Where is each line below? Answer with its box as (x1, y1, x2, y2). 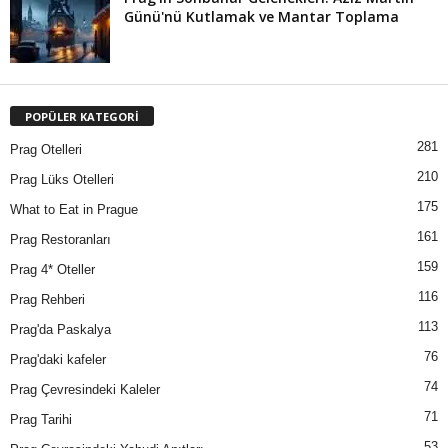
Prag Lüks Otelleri (10, 172, 114, 188)
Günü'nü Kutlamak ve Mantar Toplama (124, 7, 399, 27)
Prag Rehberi (10, 292, 85, 308)
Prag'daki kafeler (10, 352, 106, 368)
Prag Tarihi (10, 412, 72, 428)
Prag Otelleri (10, 142, 82, 158)
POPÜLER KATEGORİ (25, 109, 139, 125)
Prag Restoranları (10, 232, 111, 248)
